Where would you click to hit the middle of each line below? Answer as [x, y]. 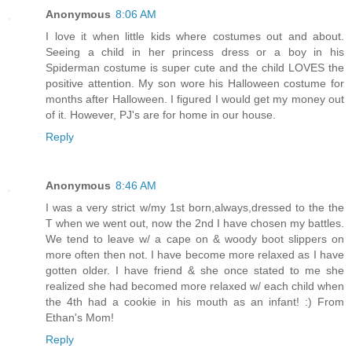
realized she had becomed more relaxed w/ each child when [195, 286]
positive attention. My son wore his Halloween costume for [195, 84]
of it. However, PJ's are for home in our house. [161, 115]
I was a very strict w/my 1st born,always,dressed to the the [195, 208]
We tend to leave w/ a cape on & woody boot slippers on [195, 239]
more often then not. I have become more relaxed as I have [195, 255]
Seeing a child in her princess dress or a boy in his [195, 52]
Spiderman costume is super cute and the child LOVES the [195, 68]
